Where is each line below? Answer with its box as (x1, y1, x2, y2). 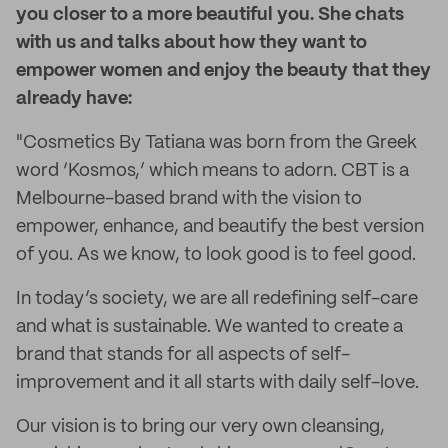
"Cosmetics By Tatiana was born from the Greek (16, 134, 417, 152)
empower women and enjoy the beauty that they (16, 62, 431, 80)
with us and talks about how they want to (16, 34, 367, 52)
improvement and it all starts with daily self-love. (16, 374, 419, 392)
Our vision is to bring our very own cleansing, (16, 418, 385, 436)
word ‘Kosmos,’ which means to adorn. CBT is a (16, 162, 409, 180)
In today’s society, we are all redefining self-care (16, 290, 418, 308)
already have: (16, 90, 132, 108)
